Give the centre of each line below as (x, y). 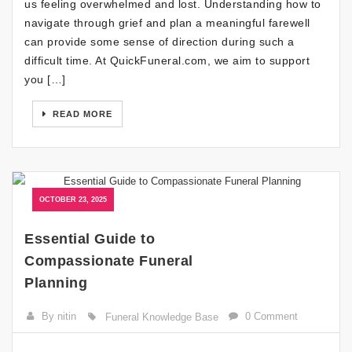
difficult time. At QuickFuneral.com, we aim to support (167, 61)
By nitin (59, 317)
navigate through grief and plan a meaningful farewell (167, 23)
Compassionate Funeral (109, 261)
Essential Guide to (90, 239)
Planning (56, 283)
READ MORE (81, 114)
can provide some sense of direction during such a (159, 42)
